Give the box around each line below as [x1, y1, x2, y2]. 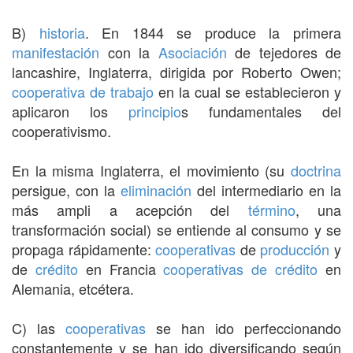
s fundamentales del [181, 100, 341, 121]
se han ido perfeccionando [146, 317, 341, 338]
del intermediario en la [191, 179, 341, 200]
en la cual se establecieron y [154, 80, 341, 102]
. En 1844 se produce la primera [84, 21, 342, 43]
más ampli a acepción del [12, 199, 248, 220]
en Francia [77, 258, 164, 279]
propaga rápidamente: [12, 238, 156, 259]
